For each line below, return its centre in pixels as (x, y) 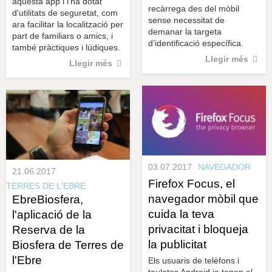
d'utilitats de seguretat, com (65, 12)
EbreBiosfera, (48, 199)
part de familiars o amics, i (63, 36)
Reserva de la (49, 229)
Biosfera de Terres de (68, 245)
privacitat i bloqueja (198, 229)
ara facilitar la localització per (68, 24)
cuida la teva (181, 214)
